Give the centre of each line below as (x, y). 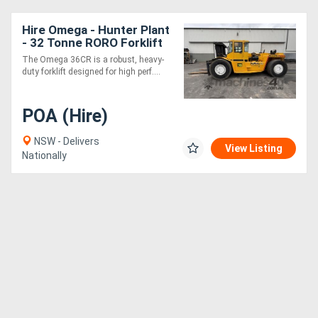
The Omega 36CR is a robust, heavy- (93, 60)
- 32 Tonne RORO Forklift (92, 43)
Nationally (44, 156)
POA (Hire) (65, 116)
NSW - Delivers (66, 142)
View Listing (254, 149)
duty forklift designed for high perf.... (91, 72)
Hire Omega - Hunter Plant (96, 30)
